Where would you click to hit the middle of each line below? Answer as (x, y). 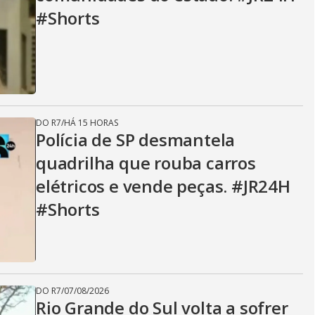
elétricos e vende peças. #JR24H (163, 186)
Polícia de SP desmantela (136, 140)
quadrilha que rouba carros (146, 163)
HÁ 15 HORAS (91, 123)
